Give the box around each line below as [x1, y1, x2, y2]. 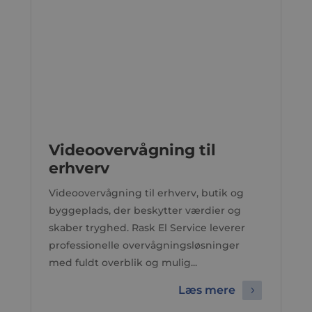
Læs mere [178, 283, 236, 297]
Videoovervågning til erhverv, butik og [48, 187, 244, 199]
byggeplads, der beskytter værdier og [48, 204, 241, 217]
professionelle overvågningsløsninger [48, 239, 240, 251]
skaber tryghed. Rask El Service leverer [48, 221, 245, 234]
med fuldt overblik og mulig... [48, 256, 197, 269]
